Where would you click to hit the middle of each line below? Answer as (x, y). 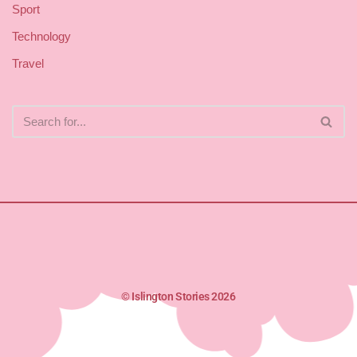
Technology (41, 36)
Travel (28, 63)
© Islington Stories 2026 (178, 296)
